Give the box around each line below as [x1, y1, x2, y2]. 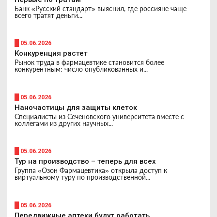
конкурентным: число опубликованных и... [15, 65, 148, 73]
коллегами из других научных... [15, 119, 113, 127]
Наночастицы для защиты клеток [15, 103, 137, 112]
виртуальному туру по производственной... [15, 173, 150, 181]
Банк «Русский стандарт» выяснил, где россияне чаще [15, 4, 186, 13]
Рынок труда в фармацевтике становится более [15, 58, 164, 66]
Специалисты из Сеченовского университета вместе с [15, 112, 184, 121]
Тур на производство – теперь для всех [15, 157, 156, 166]
